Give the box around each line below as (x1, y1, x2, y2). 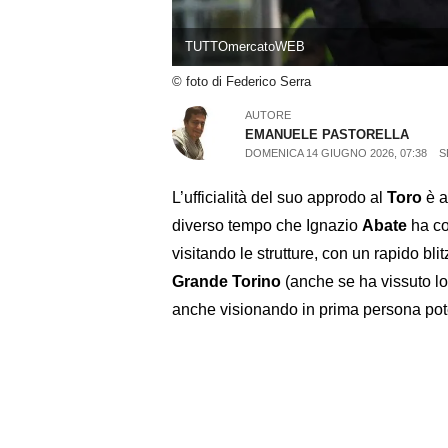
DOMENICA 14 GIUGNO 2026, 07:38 (245, 146, 428, 159)
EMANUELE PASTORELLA (245, 126, 410, 142)
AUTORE (245, 108, 292, 121)
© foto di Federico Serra (172, 74, 311, 90)
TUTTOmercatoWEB (184, 39, 305, 55)
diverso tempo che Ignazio (172, 216, 362, 234)
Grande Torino (172, 272, 281, 290)
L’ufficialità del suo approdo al (172, 188, 387, 206)
